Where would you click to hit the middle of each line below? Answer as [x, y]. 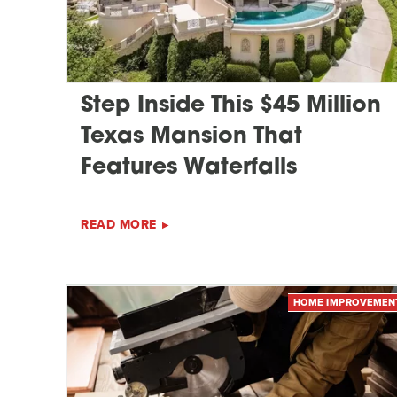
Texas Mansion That [191, 137]
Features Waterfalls [189, 168]
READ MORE [119, 225]
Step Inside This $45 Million [231, 106]
